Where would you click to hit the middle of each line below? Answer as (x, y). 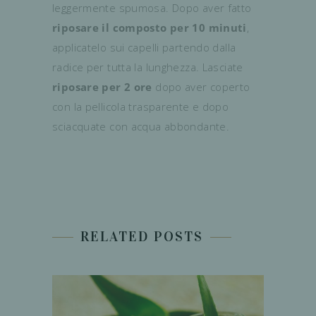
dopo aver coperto (201, 86)
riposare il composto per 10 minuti (150, 27)
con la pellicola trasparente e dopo (141, 106)
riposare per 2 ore (102, 86)
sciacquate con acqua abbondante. (141, 126)
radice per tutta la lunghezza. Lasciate (148, 67)
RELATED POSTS (142, 236)
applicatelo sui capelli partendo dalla (144, 47)
